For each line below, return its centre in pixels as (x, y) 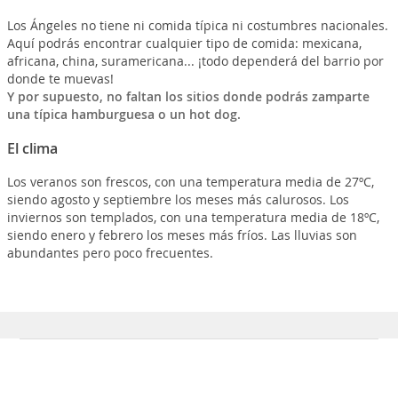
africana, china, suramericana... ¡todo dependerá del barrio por (195, 60)
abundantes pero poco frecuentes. (110, 252)
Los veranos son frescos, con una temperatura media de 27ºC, (190, 181)
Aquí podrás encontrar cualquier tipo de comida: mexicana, (184, 43)
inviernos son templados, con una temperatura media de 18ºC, (193, 217)
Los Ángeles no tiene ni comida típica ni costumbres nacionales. (197, 25)
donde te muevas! (60, 78)
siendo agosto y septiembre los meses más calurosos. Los (178, 199)
